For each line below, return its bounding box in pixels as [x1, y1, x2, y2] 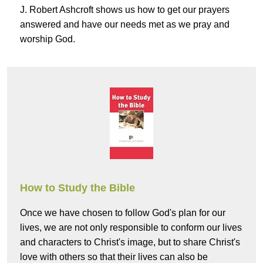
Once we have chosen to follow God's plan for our [20, 208, 225, 218]
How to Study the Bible [20, 182, 135, 194]
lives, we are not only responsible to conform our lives [20, 222, 242, 233]
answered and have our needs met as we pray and [20, 19, 230, 30]
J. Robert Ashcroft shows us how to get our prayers [20, 5, 230, 15]
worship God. [20, 34, 75, 45]
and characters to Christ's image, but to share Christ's [20, 237, 240, 248]
